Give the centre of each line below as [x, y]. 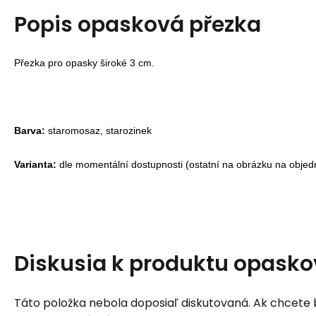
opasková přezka [169, 24]
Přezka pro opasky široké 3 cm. [84, 62]
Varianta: [35, 164]
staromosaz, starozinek [98, 130]
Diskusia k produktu [124, 263]
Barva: [30, 130]
